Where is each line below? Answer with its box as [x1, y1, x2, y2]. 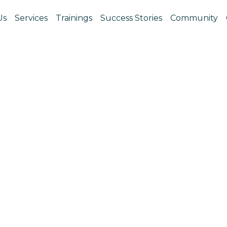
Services [14, 13, 48, 23]
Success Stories [100, 13, 162, 23]
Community [170, 13, 218, 23]
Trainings [55, 13, 92, 23]
